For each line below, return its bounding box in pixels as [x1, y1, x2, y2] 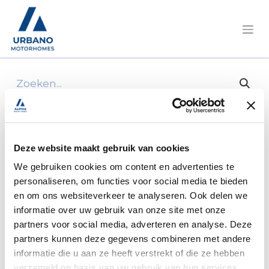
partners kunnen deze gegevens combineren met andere [14, 233, 251, 244]
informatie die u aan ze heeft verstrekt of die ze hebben [14, 247, 244, 258]
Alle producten [9, 101, 88, 113]
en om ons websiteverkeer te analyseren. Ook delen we [14, 190, 247, 201]
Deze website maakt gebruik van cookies [14, 142, 190, 153]
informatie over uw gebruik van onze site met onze [14, 204, 226, 215]
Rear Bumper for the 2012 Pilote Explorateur [22, 116, 250, 128]
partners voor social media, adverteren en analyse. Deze [14, 219, 252, 229]
